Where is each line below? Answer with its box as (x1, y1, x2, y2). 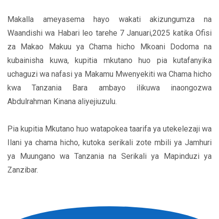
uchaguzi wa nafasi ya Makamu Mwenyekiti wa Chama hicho (7, 69, 212, 79)
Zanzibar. (7, 165, 38, 175)
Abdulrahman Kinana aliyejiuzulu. (7, 97, 117, 107)
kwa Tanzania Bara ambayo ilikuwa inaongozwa (7, 83, 212, 93)
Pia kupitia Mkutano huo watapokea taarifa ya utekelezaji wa (7, 124, 212, 134)
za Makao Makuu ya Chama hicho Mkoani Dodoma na (7, 42, 212, 52)
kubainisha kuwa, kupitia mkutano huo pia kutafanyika (7, 56, 212, 66)
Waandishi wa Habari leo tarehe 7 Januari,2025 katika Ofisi (7, 28, 212, 38)
